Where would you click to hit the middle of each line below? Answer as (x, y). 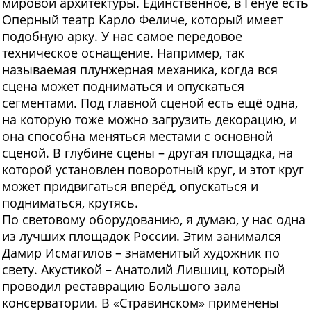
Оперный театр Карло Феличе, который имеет (142, 20)
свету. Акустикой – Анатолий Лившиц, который (143, 270)
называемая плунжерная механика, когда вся (140, 70)
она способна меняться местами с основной (137, 136)
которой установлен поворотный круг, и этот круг (153, 170)
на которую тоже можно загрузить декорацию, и (150, 120)
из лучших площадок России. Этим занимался (142, 236)
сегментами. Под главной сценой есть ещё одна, (150, 103)
